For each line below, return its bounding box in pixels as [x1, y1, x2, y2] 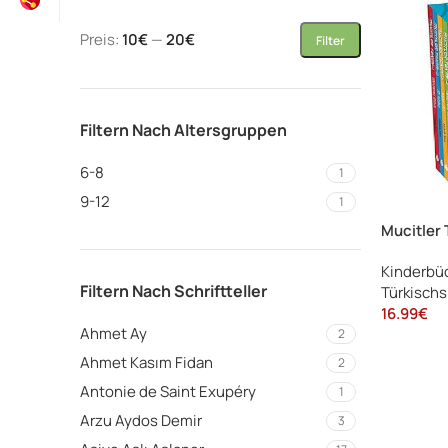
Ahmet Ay [80, 323, 147, 345]
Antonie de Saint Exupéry [80, 381, 256, 403]
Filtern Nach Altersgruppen [80, 119, 287, 142]
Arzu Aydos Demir [80, 410, 202, 432]
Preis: [80, 29, 122, 51]
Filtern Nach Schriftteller [80, 280, 267, 303]
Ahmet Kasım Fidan [80, 352, 213, 374]
